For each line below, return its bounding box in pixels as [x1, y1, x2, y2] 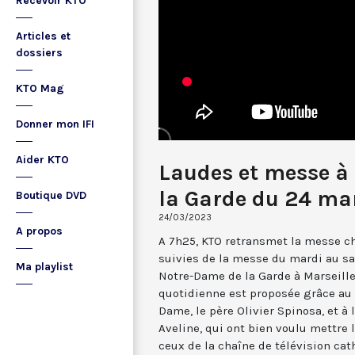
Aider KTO [16, 153, 69, 166]
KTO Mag [16, 82, 64, 95]
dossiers [16, 46, 63, 59]
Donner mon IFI [16, 117, 94, 131]
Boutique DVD [16, 189, 86, 202]
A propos [16, 224, 63, 238]
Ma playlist [16, 260, 73, 273]
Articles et [16, 29, 71, 43]
